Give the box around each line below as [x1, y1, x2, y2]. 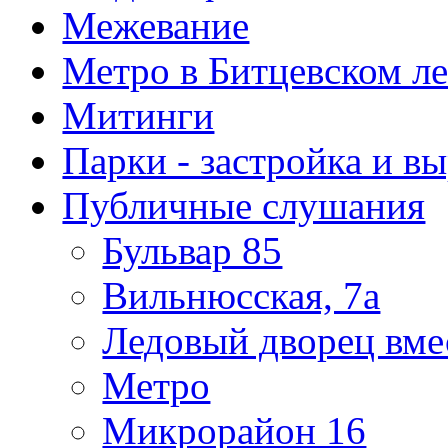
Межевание [62, 4, 250, 48]
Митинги [62, 94, 215, 138]
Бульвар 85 [102, 229, 283, 273]
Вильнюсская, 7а [102, 274, 381, 318]
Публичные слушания [62, 184, 426, 228]
